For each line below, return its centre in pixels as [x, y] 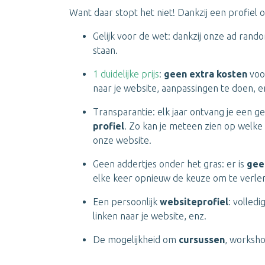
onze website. [122, 140]
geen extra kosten [206, 74]
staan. [105, 50]
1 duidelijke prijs [126, 74]
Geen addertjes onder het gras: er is [170, 164]
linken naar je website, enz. [150, 216]
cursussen [202, 240]
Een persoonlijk [126, 202]
